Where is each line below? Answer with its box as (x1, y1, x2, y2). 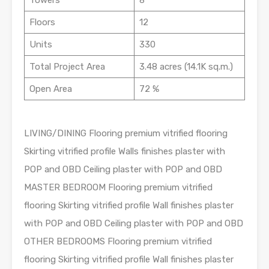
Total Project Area (29, 61, 105, 72)
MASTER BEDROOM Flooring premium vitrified (24, 182, 213, 193)
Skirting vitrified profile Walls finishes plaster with (24, 146, 225, 157)
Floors (29, 17, 55, 28)
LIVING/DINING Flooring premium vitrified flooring (24, 128, 228, 139)
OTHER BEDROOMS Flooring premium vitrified (24, 236, 212, 247)
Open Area (29, 83, 72, 94)
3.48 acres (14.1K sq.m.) (139, 61, 233, 72)
